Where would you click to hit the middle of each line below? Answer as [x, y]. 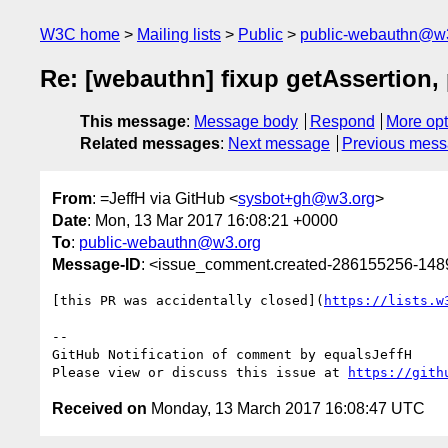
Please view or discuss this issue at [200, 372]
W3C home [80, 34]
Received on [99, 408]
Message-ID [96, 264]
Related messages [150, 144]
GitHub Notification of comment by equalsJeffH [232, 354]
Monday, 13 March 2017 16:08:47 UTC [286, 408]
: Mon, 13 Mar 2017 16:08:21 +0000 [212, 220]
